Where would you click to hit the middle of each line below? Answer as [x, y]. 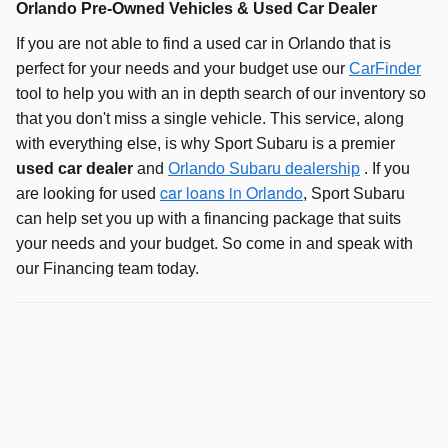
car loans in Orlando [231, 193]
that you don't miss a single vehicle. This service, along [210, 119]
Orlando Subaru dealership [264, 169]
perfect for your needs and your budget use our [182, 69]
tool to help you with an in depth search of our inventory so [221, 94]
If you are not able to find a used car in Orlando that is [203, 44]
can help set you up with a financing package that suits [208, 219]
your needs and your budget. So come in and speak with [214, 244]
